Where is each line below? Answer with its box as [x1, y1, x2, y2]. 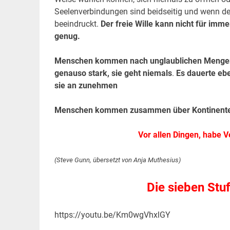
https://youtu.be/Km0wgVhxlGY [54, 210, 170, 220]
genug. [54, 31, 80, 42]
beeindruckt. [54, 19, 101, 29]
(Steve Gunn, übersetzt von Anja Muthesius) [54, 156, 181, 164]
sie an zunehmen [54, 81, 118, 91]
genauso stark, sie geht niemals [54, 68, 172, 79]
